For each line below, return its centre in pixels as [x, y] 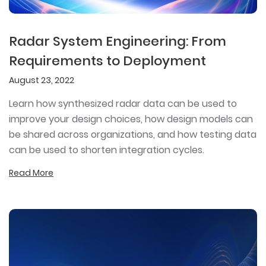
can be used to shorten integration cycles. [107, 150]
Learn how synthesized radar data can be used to [123, 103]
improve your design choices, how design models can [131, 119]
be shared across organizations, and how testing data [133, 134]
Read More [31, 172]
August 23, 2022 [42, 80]
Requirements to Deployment [107, 61]
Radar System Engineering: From [118, 41]
